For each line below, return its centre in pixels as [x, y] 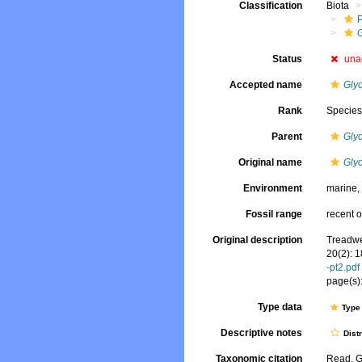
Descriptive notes [262, 333]
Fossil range [274, 214]
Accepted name [266, 85]
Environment [273, 188]
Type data [280, 307]
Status [288, 59]
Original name [271, 162]
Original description [258, 240]
